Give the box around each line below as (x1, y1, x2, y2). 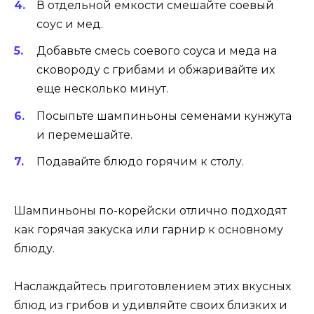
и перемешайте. (36, 128, 132, 142)
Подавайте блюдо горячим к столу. (36, 154, 244, 168)
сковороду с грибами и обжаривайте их (36, 63, 275, 77)
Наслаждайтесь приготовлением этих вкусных (14, 280, 291, 294)
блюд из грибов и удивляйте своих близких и (14, 299, 287, 313)
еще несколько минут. (36, 82, 168, 96)
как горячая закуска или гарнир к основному (14, 222, 283, 236)
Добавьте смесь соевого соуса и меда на (36, 44, 277, 58)
